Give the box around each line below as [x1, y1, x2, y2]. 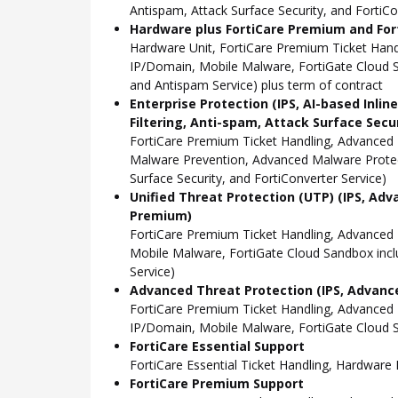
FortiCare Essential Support [130, 338, 305, 355]
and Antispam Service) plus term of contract [130, 76, 383, 94]
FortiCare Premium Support [130, 375, 304, 393]
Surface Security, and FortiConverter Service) [130, 170, 386, 187]
